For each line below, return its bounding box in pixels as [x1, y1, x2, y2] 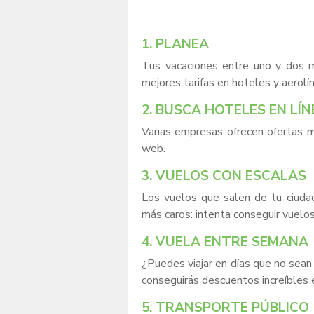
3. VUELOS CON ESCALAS [142, 167, 306, 185]
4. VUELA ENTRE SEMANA [142, 233, 308, 251]
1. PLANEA [142, 35, 209, 53]
